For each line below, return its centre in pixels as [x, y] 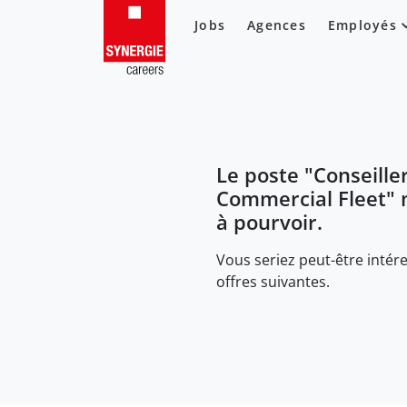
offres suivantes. [273, 281]
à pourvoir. [269, 222]
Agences [277, 25]
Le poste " [265, 174]
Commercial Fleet [301, 198]
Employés [362, 25]
